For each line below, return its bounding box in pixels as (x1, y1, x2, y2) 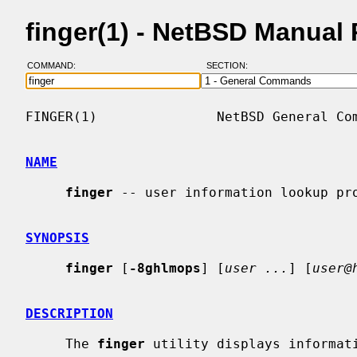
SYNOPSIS (25, 229, 89, 245)
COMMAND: (26, 61, 85, 71)
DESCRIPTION (25, 305, 113, 321)
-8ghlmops (129, 260, 201, 276)
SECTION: (206, 61, 255, 71)
